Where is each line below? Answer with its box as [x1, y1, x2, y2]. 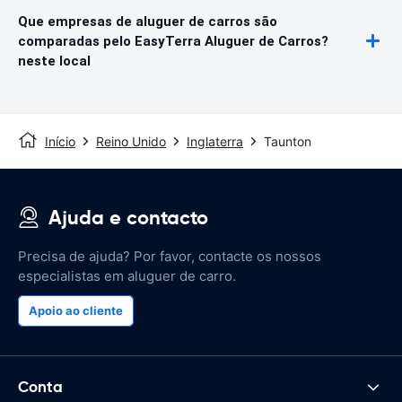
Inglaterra [187, 133, 243, 149]
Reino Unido [96, 133, 166, 149]
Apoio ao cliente [29, 302, 123, 318]
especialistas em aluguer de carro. [18, 267, 236, 284]
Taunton [264, 133, 311, 149]
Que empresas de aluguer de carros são [18, 13, 277, 30]
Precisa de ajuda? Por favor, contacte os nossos [18, 247, 321, 265]
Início [45, 133, 75, 149]
